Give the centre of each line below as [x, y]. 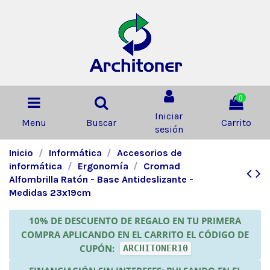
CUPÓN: [98, 248]
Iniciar [169, 116]
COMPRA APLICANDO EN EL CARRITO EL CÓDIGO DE [135, 234]
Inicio [21, 152]
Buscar [101, 122]
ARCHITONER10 [155, 248]
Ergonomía [103, 166]
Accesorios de [150, 152]
